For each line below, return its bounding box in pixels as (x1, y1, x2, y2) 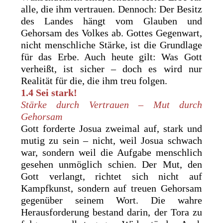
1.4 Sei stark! (21, 87, 78, 98)
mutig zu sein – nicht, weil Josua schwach (21, 134, 202, 146)
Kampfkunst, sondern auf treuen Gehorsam (21, 182, 202, 194)
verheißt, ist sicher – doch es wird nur (21, 63, 202, 74)
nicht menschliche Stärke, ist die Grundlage (21, 39, 202, 50)
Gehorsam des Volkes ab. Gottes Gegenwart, (21, 27, 202, 38)
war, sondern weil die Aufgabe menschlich (21, 146, 202, 158)
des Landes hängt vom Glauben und (21, 15, 202, 26)
